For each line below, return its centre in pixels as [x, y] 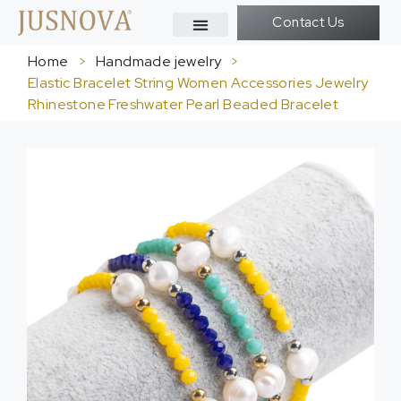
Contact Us [308, 22]
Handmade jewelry [159, 61]
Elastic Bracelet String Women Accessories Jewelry [198, 83]
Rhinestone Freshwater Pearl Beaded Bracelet [183, 104]
